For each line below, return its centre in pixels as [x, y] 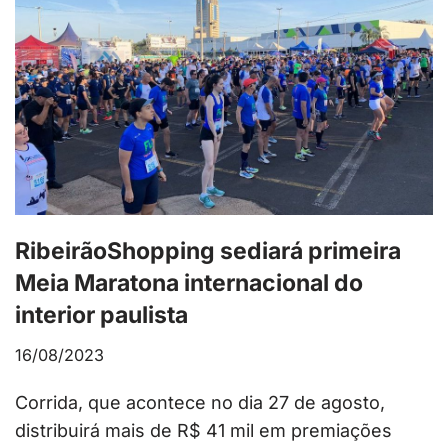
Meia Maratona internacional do [189, 283]
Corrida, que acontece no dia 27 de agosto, [200, 403]
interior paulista [101, 315]
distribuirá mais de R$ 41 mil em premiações [203, 431]
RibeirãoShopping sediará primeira [208, 251]
